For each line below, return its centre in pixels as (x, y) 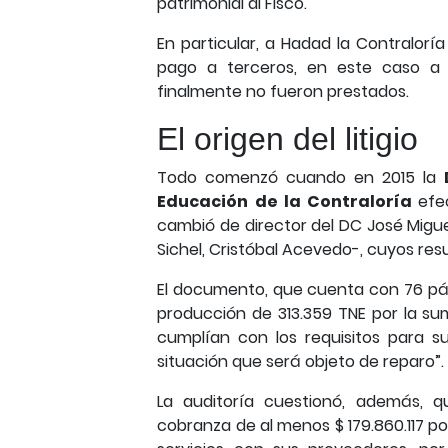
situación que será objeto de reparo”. (301, 361)
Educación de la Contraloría (288, 201)
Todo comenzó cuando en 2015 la (300, 177)
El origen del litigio (288, 139)
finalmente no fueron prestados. (283, 91)
